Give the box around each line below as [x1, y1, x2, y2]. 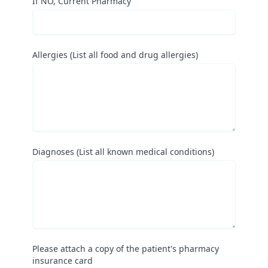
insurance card [32, 255, 93, 266]
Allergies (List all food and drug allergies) [32, 49, 199, 60]
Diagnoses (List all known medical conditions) [32, 146, 215, 157]
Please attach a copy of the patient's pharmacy [32, 243, 220, 254]
